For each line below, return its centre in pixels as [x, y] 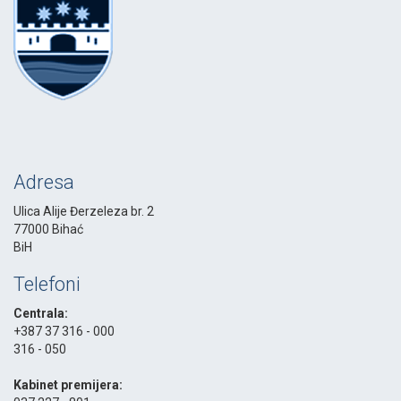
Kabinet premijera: [68, 385]
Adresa [44, 183]
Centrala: [41, 314]
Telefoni [47, 285]
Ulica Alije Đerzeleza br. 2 [84, 212]
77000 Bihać [48, 230]
